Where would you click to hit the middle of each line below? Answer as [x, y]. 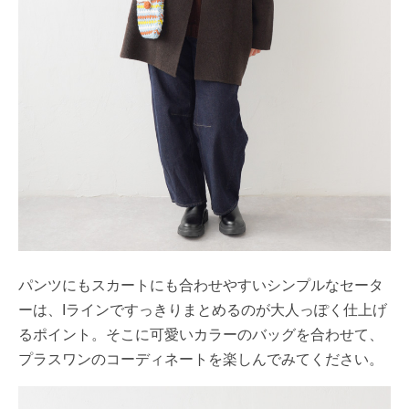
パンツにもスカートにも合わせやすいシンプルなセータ [201, 285]
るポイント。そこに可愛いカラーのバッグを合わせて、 [201, 334]
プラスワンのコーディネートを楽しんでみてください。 [201, 359]
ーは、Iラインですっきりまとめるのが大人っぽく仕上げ [203, 309]
